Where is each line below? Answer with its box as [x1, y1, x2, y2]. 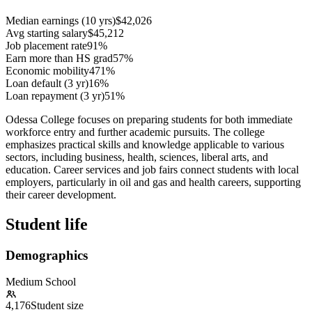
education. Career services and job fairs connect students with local [6, 163, 299, 175]
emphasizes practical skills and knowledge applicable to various [6, 138, 284, 150]
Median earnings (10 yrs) [6, 14, 116, 26]
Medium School [6, 276, 76, 288]
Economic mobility [6, 64, 89, 77]
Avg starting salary [6, 26, 88, 39]
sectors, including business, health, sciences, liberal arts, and [6, 150, 268, 163]
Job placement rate [6, 39, 87, 52]
